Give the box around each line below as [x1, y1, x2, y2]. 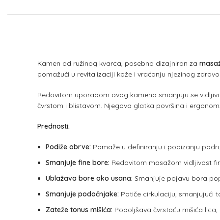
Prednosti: [37, 122, 70, 131]
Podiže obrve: [46, 142, 91, 151]
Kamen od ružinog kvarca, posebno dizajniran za [37, 59, 199, 68]
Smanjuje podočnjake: [46, 190, 119, 198]
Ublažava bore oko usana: [46, 174, 133, 183]
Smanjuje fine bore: [46, 158, 110, 167]
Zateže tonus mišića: [46, 205, 112, 214]
